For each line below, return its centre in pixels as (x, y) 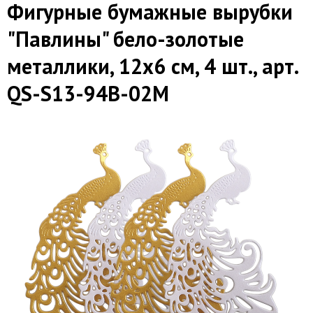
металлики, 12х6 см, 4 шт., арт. (152, 66)
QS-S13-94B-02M (88, 93)
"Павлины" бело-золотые (125, 38)
